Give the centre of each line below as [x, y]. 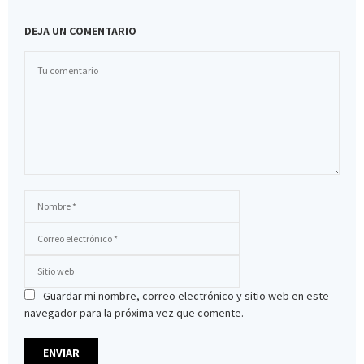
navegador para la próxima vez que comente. [134, 313]
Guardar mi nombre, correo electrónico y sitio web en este [186, 296]
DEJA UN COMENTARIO [80, 31]
